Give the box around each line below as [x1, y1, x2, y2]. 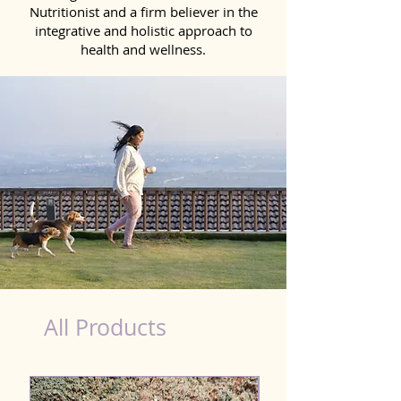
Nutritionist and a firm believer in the [29, 2, 258, 21]
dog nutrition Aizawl [18, 67, 74, 76]
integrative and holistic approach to [34, 21, 252, 39]
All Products [44, 311, 166, 342]
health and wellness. [81, 39, 206, 58]
